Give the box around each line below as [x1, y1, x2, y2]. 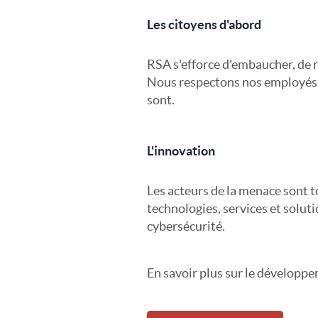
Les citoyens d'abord [147, 17, 261, 32]
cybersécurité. [147, 219, 225, 234]
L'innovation [147, 143, 215, 158]
